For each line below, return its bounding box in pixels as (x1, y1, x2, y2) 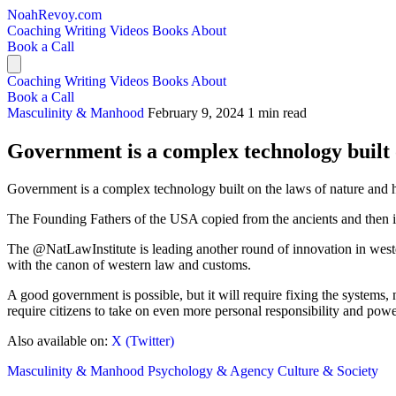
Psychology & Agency (148, 362, 278, 378)
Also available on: (7, 332, 111, 348)
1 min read (247, 105, 307, 120)
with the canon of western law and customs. (7, 256, 251, 272)
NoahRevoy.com (7, 7, 102, 22)
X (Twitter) (111, 332, 174, 348)
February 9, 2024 (148, 105, 244, 120)
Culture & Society (278, 362, 378, 378)
